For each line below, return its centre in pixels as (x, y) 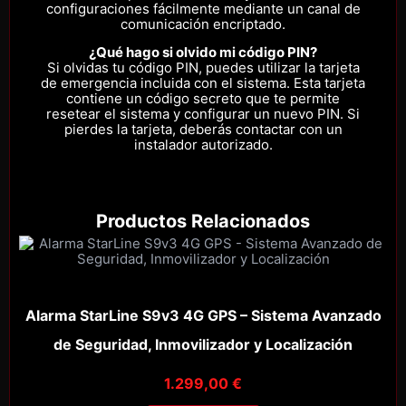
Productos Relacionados (203, 221)
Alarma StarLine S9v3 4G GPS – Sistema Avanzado (203, 315)
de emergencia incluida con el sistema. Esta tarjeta (203, 83)
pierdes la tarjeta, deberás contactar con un (203, 130)
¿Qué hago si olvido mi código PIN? (203, 53)
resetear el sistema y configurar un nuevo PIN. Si (203, 114)
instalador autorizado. (203, 145)
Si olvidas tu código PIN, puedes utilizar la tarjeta (203, 68)
